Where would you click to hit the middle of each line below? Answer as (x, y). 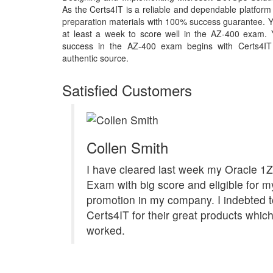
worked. (106, 230)
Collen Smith (127, 147)
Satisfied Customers (127, 90)
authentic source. (95, 58)
